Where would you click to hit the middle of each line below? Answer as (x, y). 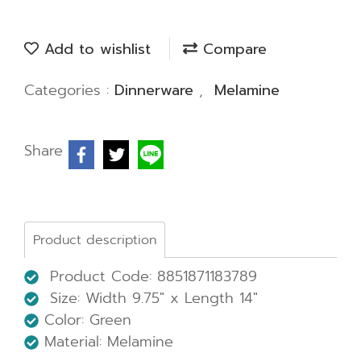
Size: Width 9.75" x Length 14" (148, 298)
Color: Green (85, 320)
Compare (232, 49)
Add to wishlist (95, 49)
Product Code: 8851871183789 (148, 276)
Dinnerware (157, 90)
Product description (95, 240)
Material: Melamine (106, 342)
